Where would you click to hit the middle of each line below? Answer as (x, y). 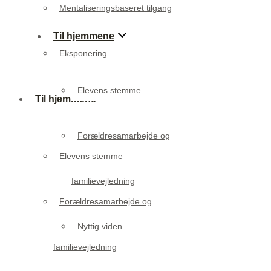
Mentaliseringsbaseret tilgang (116, 8)
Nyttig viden (100, 226)
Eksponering (83, 53)
